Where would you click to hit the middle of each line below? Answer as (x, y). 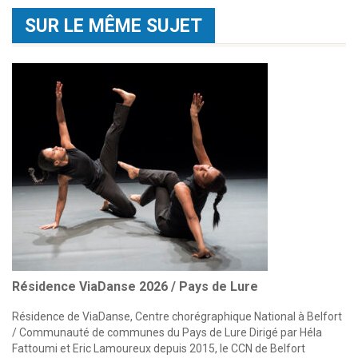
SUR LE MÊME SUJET (113, 26)
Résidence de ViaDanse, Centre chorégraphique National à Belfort (177, 316)
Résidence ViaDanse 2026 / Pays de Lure (135, 286)
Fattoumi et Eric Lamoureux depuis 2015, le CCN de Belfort (159, 348)
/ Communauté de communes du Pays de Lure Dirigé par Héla (167, 332)
